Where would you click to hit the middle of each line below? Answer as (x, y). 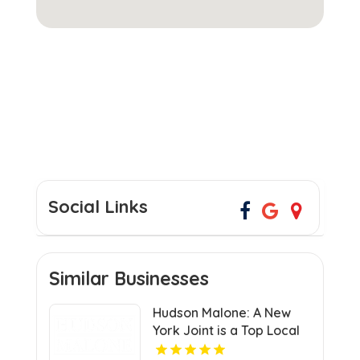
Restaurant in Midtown (221, 348)
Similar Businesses (129, 278)
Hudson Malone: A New (221, 312)
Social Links (98, 206)
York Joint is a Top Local (226, 330)
